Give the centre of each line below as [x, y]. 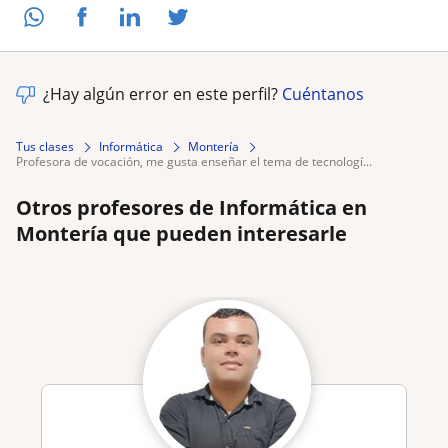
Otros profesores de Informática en [191, 208]
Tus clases [45, 147]
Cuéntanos [323, 94]
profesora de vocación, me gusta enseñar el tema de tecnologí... [197, 162]
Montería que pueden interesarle [181, 234]
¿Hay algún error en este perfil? [162, 94]
